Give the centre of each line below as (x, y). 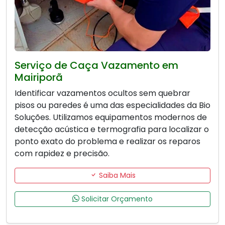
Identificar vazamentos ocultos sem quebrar (102, 93)
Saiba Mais (116, 175)
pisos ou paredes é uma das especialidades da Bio (113, 105)
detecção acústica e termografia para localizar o (112, 129)
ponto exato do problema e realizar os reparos (107, 141)
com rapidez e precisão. (62, 153)
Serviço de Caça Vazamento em (96, 65)
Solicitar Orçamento (116, 199)
